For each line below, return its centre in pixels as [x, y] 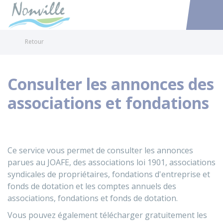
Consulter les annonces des [111, 84]
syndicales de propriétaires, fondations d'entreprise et [109, 174]
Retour [34, 42]
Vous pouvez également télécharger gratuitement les [107, 215]
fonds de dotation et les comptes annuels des [92, 186]
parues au [27, 162]
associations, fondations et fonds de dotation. [93, 198]
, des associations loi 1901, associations [142, 162]
